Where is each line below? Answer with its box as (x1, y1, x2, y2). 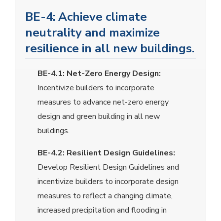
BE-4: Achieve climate (25, 9, 147, 25)
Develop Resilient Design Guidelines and (37, 162, 179, 173)
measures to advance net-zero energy (37, 97, 169, 108)
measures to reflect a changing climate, (37, 190, 173, 202)
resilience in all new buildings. (25, 40, 194, 57)
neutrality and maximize (25, 25, 160, 41)
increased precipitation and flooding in (37, 205, 167, 216)
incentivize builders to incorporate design (37, 176, 179, 187)
